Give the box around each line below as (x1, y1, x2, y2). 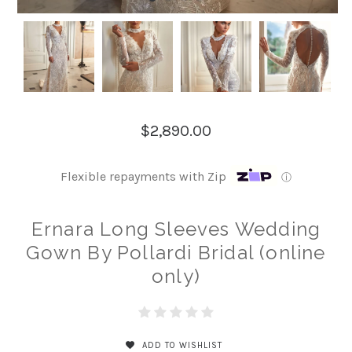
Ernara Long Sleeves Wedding (31, 217, 321, 240)
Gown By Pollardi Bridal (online (26, 240, 326, 264)
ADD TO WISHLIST (138, 339, 223, 350)
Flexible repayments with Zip (60, 169, 226, 185)
